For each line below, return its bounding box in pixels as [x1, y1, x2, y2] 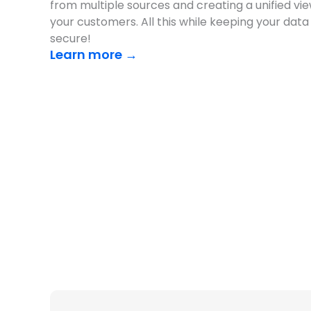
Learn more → [50, 46, 137, 64]
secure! [50, 31, 91, 47]
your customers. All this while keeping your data [50, 14, 309, 31]
